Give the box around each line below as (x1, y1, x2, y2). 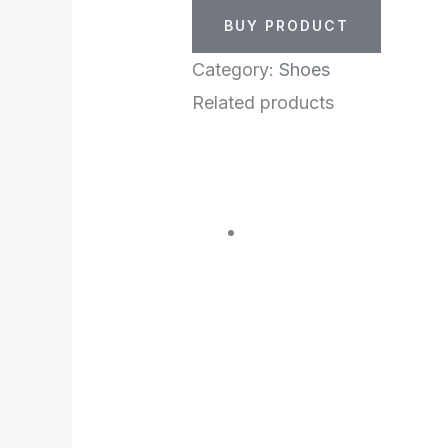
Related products (192, 92, 335, 114)
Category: (192, 59, 280, 81)
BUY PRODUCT (224, 17, 350, 35)
